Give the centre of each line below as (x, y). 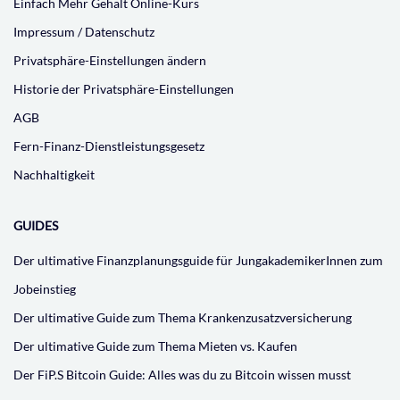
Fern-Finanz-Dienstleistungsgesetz (109, 146)
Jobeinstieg (45, 289)
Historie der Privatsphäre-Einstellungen (124, 89)
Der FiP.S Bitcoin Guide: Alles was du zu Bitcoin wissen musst (182, 375)
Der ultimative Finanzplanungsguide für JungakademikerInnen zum (198, 261)
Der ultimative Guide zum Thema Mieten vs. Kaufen (155, 346)
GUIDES (36, 226)
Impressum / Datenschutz (84, 32)
